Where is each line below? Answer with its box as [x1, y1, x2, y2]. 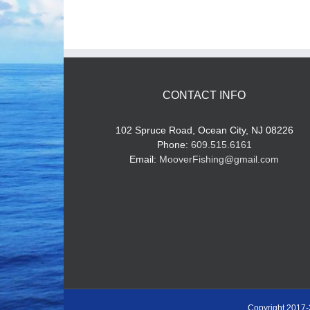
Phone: [156, 139, 191, 150]
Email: [129, 154, 160, 165]
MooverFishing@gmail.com [159, 154, 280, 165]
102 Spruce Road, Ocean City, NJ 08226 [115, 125, 293, 136]
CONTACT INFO [163, 89, 246, 101]
